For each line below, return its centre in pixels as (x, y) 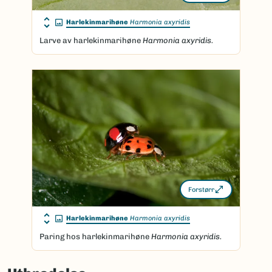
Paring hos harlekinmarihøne (95, 236)
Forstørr (201, 189)
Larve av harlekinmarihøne (91, 40)
